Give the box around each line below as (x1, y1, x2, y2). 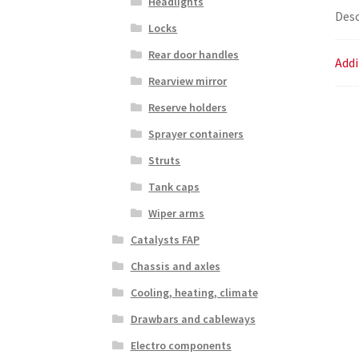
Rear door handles (148, 46, 240, 62)
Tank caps (148, 179, 200, 194)
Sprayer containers (148, 126, 244, 141)
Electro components (130, 337, 232, 353)
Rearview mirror (148, 73, 228, 88)
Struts (148, 152, 181, 167)
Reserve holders (148, 99, 228, 115)
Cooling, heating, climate (130, 284, 258, 300)
